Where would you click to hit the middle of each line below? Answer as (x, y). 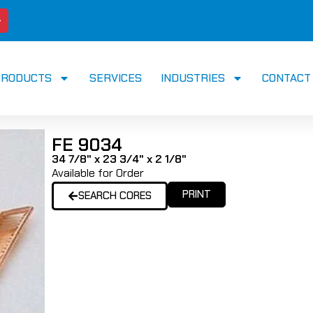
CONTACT (286, 78)
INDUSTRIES (192, 78)
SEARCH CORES (115, 196)
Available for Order (98, 173)
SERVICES (115, 78)
